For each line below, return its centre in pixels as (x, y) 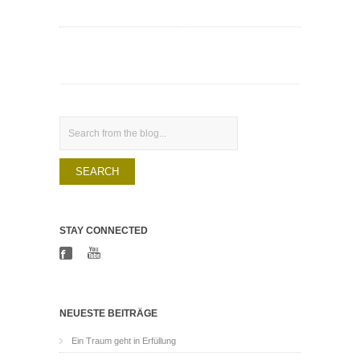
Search (74, 123)
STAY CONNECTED (104, 230)
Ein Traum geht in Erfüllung (124, 340)
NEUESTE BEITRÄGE (108, 313)
